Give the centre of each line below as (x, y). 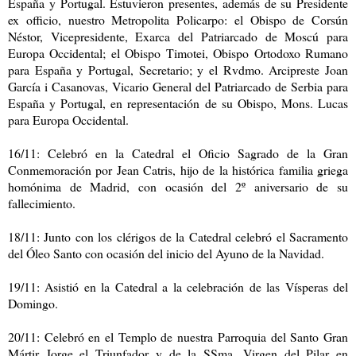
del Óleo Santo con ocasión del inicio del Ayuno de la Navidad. (166, 253)
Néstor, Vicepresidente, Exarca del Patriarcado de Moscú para (178, 37)
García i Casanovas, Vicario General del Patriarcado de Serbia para (178, 87)
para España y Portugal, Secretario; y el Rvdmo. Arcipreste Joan (178, 70)
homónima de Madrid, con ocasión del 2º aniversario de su (178, 187)
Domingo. (33, 304)
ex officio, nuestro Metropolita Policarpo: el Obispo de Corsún (178, 20)
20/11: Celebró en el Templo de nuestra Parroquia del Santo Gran (178, 337)
